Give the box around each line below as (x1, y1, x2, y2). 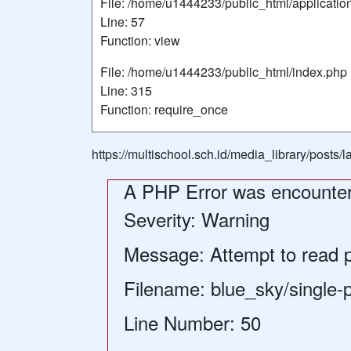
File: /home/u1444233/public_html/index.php (100, 63, 347, 81)
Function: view (100, 31, 180, 49)
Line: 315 (100, 81, 152, 100)
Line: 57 (100, 13, 145, 31)
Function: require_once (100, 100, 228, 118)
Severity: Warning (124, 205, 270, 233)
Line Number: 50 (124, 309, 261, 336)
